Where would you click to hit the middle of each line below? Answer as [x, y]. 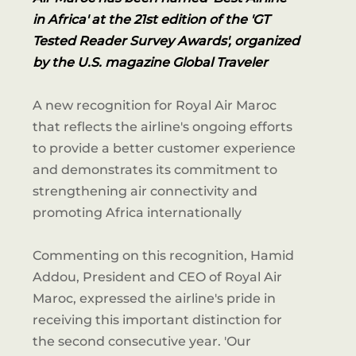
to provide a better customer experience [164, 148]
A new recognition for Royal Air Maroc [154, 105]
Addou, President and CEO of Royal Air [157, 277]
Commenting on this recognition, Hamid [163, 255]
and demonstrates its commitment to [155, 170]
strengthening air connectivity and [145, 191]
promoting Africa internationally [137, 213]
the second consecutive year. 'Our [141, 341]
